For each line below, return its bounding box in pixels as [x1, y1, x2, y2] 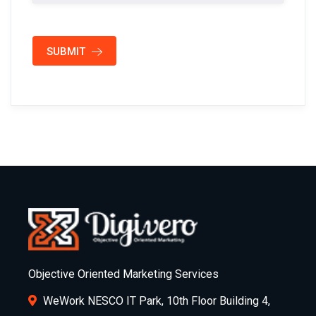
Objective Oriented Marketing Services [28, 267, 219, 281]
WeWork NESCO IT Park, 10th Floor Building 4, [40, 294, 270, 308]
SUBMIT [47, 45, 88, 59]
